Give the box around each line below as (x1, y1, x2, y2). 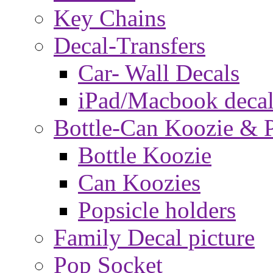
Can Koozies (78, 169, 200, 196)
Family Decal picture (54, 224, 255, 250)
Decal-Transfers (54, 32, 205, 58)
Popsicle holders (78, 197, 236, 223)
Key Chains (54, 5, 166, 31)
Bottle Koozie (78, 142, 211, 168)
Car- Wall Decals (78, 60, 239, 86)
